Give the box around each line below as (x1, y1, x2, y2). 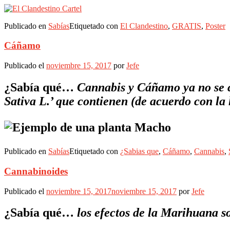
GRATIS (172, 21, 201, 30)
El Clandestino (120, 21, 168, 30)
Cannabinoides (4, 165, 68, 177)
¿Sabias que (120, 147, 159, 156)
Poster (205, 21, 225, 30)
